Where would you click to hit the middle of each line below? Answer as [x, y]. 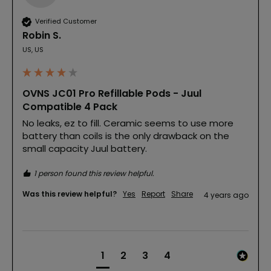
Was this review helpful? [70, 194]
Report [153, 194]
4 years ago [226, 195]
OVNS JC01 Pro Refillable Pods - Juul [112, 93]
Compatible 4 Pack [70, 106]
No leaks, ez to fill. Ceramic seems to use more [128, 123]
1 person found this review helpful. [94, 173]
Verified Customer [66, 21]
